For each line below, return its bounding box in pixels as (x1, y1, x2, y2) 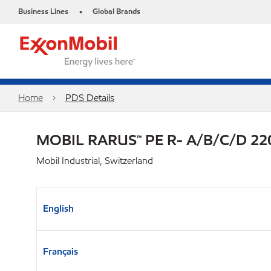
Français (43, 245, 78, 258)
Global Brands (93, 6, 140, 17)
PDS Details (65, 91, 114, 104)
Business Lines (18, 6, 68, 17)
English (43, 202, 74, 215)
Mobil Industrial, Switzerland (36, 154, 153, 167)
